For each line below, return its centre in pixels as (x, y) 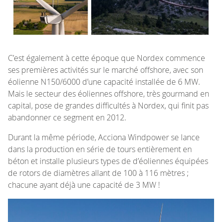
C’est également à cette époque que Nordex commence (107, 58)
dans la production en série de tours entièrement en (100, 149)
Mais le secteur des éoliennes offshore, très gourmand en (109, 93)
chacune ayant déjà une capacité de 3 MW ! (84, 185)
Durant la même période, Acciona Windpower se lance (104, 137)
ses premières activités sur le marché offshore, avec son (106, 70)
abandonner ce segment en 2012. (67, 117)
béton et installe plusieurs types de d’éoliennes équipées (108, 161)
